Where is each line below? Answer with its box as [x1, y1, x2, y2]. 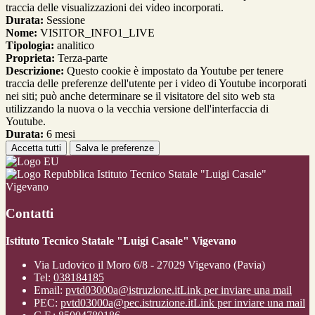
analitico [54, 39, 94, 51]
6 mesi [44, 127, 75, 140]
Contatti [6, 206, 53, 221]
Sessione [44, 13, 85, 26]
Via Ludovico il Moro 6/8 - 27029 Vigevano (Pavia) [34, 259, 265, 271]
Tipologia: [6, 39, 54, 51]
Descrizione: [6, 64, 64, 77]
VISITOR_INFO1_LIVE [37, 26, 155, 39]
